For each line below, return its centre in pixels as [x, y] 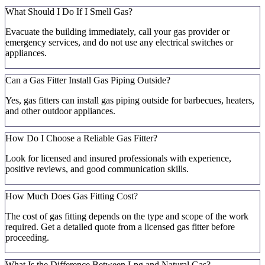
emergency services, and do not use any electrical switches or [119, 43]
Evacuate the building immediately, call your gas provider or [117, 32]
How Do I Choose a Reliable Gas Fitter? [81, 138]
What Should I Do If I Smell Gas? [69, 12]
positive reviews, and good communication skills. [97, 169]
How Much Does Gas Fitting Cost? [72, 196]
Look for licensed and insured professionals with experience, [118, 159]
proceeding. [27, 238]
